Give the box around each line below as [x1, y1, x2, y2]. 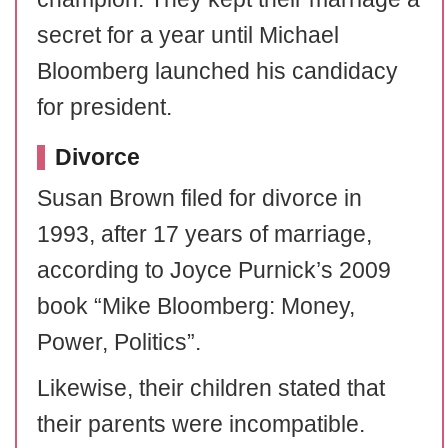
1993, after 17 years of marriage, [37, 221, 372, 247]
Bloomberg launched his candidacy [37, 58, 398, 84]
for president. [37, 94, 172, 120]
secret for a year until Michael [37, 22, 339, 48]
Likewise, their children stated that [37, 375, 385, 401]
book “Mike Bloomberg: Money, [37, 293, 355, 319]
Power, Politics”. [37, 329, 201, 355]
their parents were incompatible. [37, 411, 365, 437]
